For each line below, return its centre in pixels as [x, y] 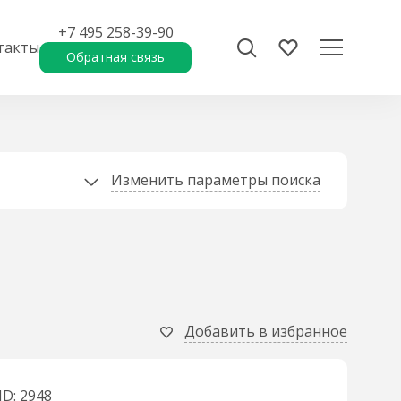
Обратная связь [115, 57]
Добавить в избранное [266, 331]
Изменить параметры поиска [216, 180]
